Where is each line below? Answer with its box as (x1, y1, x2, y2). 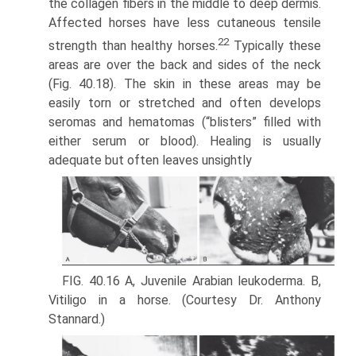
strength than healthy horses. (48, 38, 218, 54)
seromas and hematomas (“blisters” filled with (48, 114, 321, 130)
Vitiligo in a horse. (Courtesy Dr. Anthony (48, 292, 321, 308)
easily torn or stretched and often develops (48, 95, 321, 111)
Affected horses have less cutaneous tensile (48, 15, 321, 31)
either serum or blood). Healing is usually (48, 133, 321, 149)
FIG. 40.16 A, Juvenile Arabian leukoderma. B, (62, 273, 321, 289)
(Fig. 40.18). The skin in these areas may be (48, 76, 321, 92)
